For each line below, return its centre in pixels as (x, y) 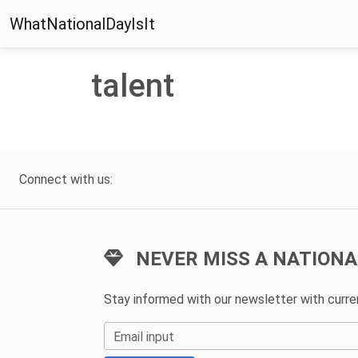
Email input (143, 336)
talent (133, 86)
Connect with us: (66, 179)
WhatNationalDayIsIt (82, 24)
